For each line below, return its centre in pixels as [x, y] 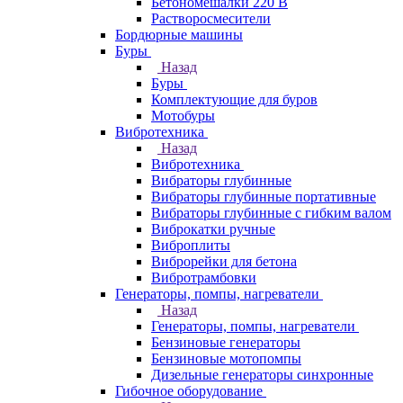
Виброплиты [191, 245]
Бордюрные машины [179, 35]
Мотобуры [183, 116]
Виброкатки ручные [213, 229]
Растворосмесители [211, 18]
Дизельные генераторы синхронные [262, 375]
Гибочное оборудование [189, 391]
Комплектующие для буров [234, 99]
